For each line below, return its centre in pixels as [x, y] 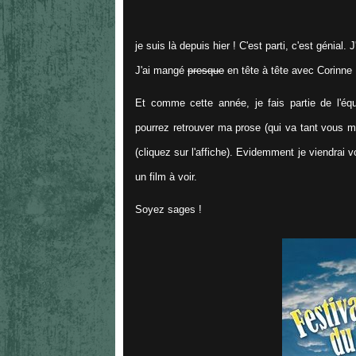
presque [206, 70]
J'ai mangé [161, 70]
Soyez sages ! [168, 209]
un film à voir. [166, 176]
